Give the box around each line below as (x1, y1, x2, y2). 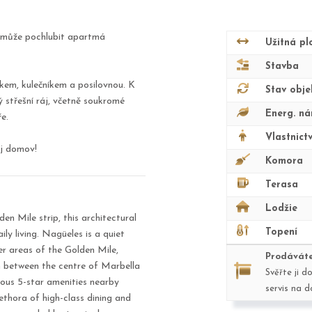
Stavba (265, 61, 299, 72)
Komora (265, 156, 303, 166)
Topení (265, 227, 297, 237)
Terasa (265, 180, 298, 190)
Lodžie (265, 203, 297, 214)
